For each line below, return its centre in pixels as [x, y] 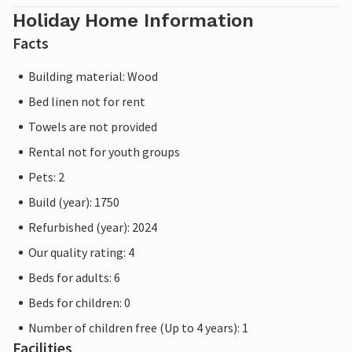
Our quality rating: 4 [81, 253]
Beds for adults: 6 [74, 278]
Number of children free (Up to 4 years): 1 [138, 328]
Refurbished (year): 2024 [93, 227]
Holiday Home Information [133, 21]
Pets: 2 [46, 177]
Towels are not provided [93, 127]
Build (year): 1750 [74, 202]
